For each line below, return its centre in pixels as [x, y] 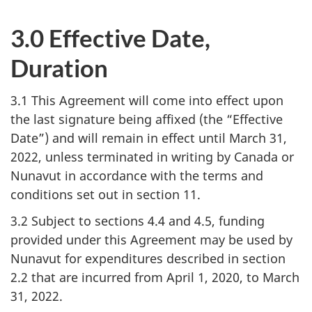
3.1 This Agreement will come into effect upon [147, 100]
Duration [59, 68]
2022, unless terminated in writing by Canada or [152, 156]
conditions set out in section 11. [106, 194]
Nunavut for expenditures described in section [148, 258]
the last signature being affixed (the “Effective [147, 119]
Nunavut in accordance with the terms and [137, 175]
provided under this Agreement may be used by [151, 240]
